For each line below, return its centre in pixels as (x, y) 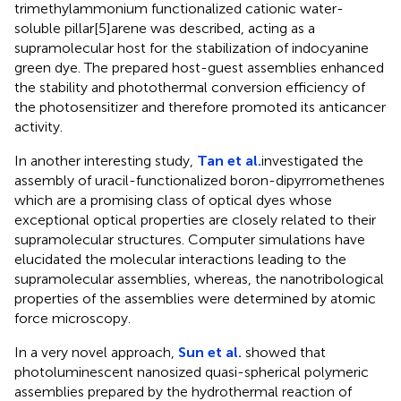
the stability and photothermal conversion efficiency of (190, 87)
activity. (38, 126)
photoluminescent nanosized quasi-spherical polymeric (192, 371)
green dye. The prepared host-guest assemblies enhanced (199, 67)
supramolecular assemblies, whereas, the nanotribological (199, 278)
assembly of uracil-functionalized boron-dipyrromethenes (200, 180)
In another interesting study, (106, 160)
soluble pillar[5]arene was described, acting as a (165, 28)
